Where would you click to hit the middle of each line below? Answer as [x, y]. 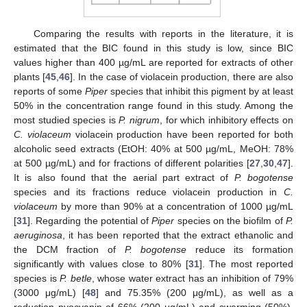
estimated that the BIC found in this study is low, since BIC [153, 48]
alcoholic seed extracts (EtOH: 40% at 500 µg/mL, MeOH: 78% [153, 148]
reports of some [49, 91]
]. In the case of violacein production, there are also [182, 76]
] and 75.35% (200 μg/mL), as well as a [195, 292]
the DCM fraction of [69, 249]
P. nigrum [139, 120]
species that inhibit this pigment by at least [200, 91]
